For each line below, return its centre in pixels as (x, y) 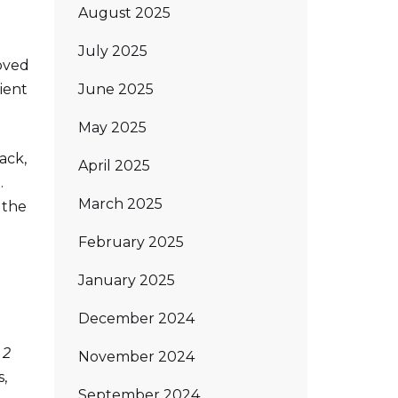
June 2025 (116, 89)
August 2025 (124, 12)
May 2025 (112, 127)
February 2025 (131, 242)
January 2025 (127, 280)
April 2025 (114, 165)
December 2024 (136, 318)
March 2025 (120, 203)
